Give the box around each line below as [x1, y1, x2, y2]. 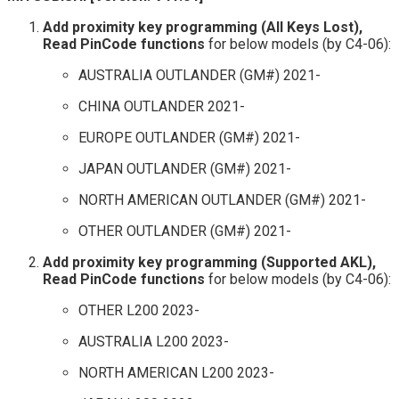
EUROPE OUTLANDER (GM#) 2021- [78, 128, 300, 146]
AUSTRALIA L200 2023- [78, 332, 229, 350]
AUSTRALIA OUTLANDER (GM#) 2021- [78, 66, 321, 84]
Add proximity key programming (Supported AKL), [43, 253, 376, 271]
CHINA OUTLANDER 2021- [78, 97, 245, 115]
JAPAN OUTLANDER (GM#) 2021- [78, 159, 291, 177]
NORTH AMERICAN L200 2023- [78, 363, 274, 381]
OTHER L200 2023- [78, 301, 199, 319]
